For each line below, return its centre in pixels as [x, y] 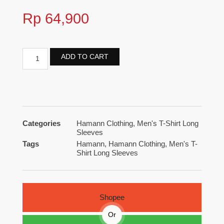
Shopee [112, 197]
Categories [41, 123]
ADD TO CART [84, 56]
